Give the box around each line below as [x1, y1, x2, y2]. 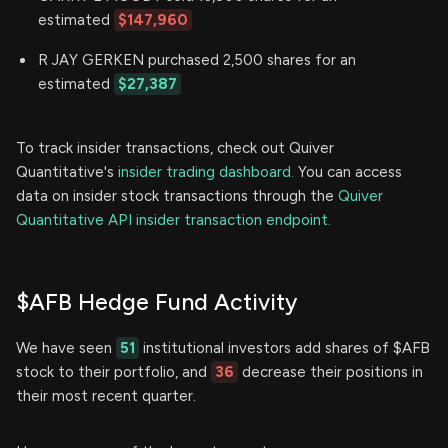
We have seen [16, 338, 116, 357]
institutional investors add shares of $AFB [139, 338, 430, 357]
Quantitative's [16, 162, 118, 181]
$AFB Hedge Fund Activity [16, 287, 297, 316]
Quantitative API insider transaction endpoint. [16, 210, 331, 229]
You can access [294, 162, 402, 181]
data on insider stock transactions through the [16, 186, 338, 205]
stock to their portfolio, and [16, 362, 211, 381]
